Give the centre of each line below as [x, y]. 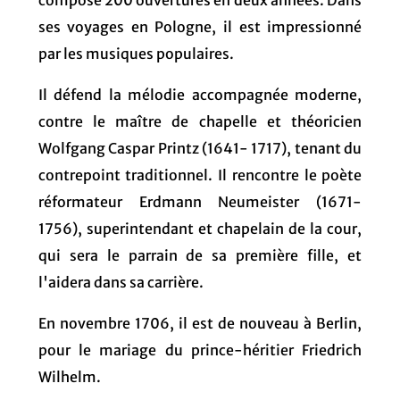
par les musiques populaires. [136, 53]
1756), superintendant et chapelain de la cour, [200, 228]
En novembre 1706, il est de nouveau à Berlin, [200, 323]
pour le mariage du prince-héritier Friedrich [200, 350]
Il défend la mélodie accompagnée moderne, [200, 94]
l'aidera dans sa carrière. [121, 282]
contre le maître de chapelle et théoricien [200, 121]
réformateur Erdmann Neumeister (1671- [200, 201]
